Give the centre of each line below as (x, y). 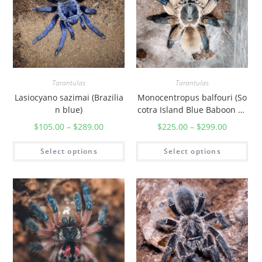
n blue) (69, 109)
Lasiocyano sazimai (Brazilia (69, 97)
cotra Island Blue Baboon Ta (192, 109)
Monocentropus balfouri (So (192, 97)
